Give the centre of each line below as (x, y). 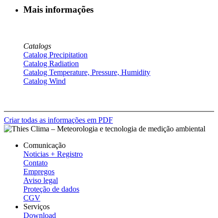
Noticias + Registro (53, 154)
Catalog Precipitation (55, 55)
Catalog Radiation (51, 64)
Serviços (36, 207)
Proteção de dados (51, 189)
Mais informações (58, 10)
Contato (36, 163)
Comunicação (45, 145)
